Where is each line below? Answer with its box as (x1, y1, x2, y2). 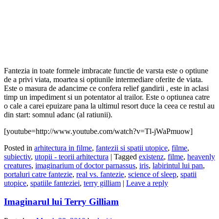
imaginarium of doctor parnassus (35, 161, 135, 170)
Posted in (4, 143, 32, 152)
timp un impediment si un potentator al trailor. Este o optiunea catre (4, 92, 210, 101)
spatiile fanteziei (30, 178, 80, 187)
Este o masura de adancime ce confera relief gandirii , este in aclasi (4, 84, 209, 92)
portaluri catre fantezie (4, 170, 72, 178)
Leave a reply (126, 178, 168, 187)
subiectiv (4, 152, 31, 161)
